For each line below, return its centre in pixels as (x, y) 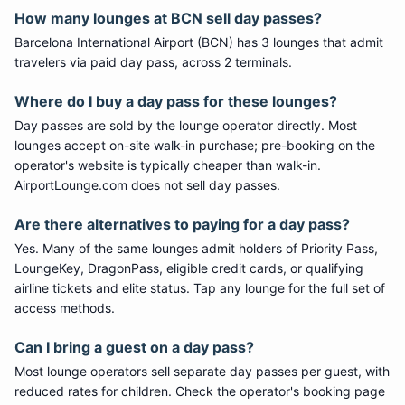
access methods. (65, 308)
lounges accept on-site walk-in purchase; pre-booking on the (195, 145)
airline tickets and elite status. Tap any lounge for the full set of (200, 288)
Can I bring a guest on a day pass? (134, 347)
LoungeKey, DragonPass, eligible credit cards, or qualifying (189, 268)
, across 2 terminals (231, 62)
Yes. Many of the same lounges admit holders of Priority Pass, (196, 248)
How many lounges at (93, 18)
